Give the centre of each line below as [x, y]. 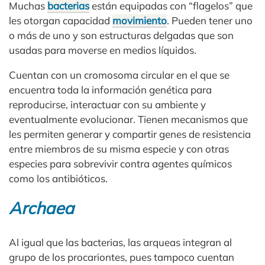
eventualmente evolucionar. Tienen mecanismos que [128, 119]
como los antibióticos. [58, 179]
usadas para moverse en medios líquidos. [103, 50]
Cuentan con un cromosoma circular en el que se [119, 75]
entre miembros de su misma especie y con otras [119, 149]
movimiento [140, 21]
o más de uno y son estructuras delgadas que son [121, 35]
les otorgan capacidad [61, 21]
